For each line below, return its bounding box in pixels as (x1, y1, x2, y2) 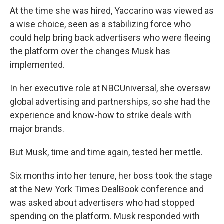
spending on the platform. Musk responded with (10, 211, 200, 221)
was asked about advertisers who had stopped (10, 197, 194, 208)
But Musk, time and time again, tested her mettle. (10, 147, 203, 157)
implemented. (10, 59, 65, 70)
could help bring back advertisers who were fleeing (10, 32, 211, 43)
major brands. (10, 123, 64, 134)
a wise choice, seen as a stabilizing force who (10, 19, 191, 29)
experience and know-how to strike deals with (10, 110, 191, 120)
